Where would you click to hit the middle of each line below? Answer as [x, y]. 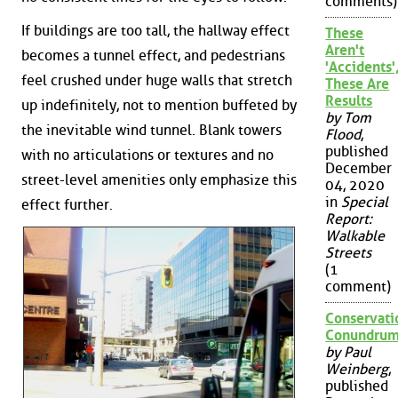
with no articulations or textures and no [147, 155]
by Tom [349, 118]
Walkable [355, 236]
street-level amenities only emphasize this [159, 180]
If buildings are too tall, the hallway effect [155, 31]
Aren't [345, 51]
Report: [349, 219]
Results [349, 101]
